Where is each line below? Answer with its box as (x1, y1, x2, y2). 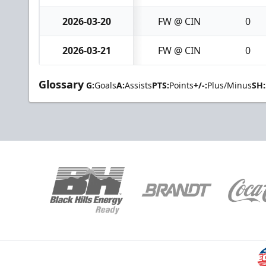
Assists (125, 80, 152, 91)
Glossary (39, 77, 84, 91)
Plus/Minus (207, 80, 252, 91)
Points (169, 80, 194, 91)
